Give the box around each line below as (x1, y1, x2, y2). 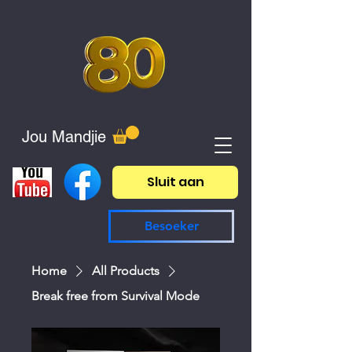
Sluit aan (146, 173, 204, 192)
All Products (92, 262, 159, 278)
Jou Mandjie (8, 127, 106, 146)
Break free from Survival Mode (31, 288, 200, 303)
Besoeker (144, 218, 199, 234)
